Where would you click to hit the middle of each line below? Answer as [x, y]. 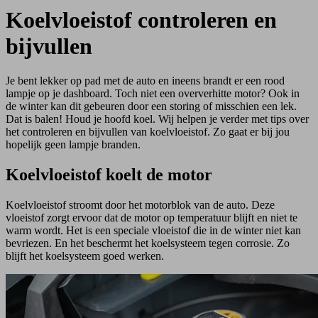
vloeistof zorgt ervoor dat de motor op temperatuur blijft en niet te [152, 218]
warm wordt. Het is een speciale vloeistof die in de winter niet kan [153, 231]
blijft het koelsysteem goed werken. [85, 256]
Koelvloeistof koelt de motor [111, 175]
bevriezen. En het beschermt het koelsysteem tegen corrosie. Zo [148, 243]
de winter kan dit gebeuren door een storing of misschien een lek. [151, 106]
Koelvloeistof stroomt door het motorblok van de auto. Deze [140, 205]
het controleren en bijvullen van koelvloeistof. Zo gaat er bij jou [148, 132]
